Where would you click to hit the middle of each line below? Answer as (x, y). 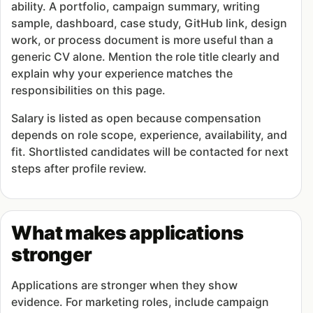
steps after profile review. (79, 169)
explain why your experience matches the (122, 74)
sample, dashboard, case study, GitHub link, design (150, 23)
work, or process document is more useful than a (143, 40)
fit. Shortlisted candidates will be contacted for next (150, 152)
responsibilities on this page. (89, 90)
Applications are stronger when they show (125, 285)
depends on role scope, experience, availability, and (150, 135)
